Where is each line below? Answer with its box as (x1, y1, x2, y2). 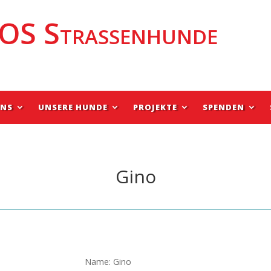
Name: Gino (84, 256, 131, 268)
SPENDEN (203, 101, 244, 113)
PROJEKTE (133, 101, 177, 113)
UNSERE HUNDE (38, 101, 108, 113)
